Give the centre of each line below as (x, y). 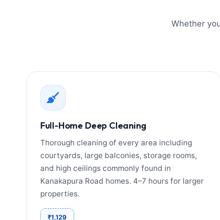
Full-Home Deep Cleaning (93, 126)
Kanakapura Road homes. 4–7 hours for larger (122, 181)
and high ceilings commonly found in (105, 168)
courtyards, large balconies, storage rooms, (118, 156)
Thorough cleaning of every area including (116, 143)
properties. (60, 194)
